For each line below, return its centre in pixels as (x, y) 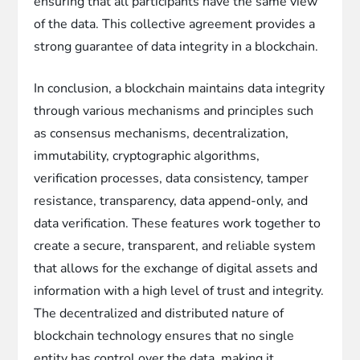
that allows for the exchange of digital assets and (176, 268)
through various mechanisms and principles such (174, 110)
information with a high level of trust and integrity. (179, 290)
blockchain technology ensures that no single (164, 335)
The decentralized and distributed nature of (159, 313)
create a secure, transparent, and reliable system (175, 245)
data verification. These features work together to (178, 223)
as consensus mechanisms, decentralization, (162, 133)
